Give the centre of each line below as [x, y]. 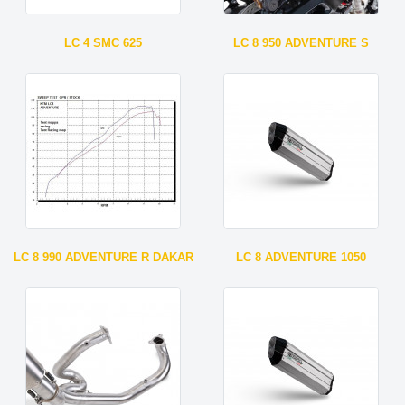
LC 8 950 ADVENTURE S [301, 42]
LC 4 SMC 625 [104, 42]
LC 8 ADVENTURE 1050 [301, 257]
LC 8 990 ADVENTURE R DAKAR [103, 257]
